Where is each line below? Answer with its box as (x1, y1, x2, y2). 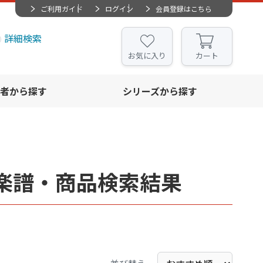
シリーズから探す (122, 84, 197, 98)
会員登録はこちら (156, 4, 212, 14)
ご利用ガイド (41, 4, 83, 14)
